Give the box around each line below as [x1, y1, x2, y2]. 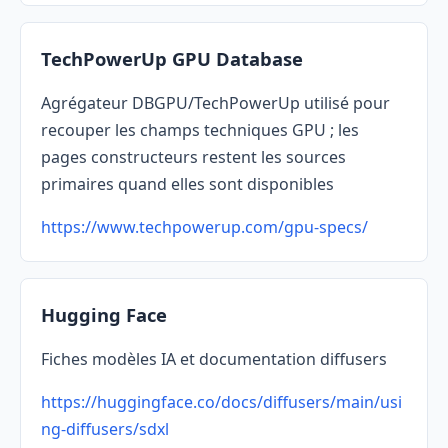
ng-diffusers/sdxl [41, 418, 169, 441]
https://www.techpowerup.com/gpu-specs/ [41, 216, 368, 239]
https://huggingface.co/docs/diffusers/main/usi [41, 391, 402, 414]
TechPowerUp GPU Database [41, 46, 303, 72]
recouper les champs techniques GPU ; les [41, 119, 359, 142]
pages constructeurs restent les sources [41, 146, 346, 169]
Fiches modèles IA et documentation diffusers [41, 348, 387, 371]
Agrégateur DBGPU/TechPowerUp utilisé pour [41, 92, 390, 115]
